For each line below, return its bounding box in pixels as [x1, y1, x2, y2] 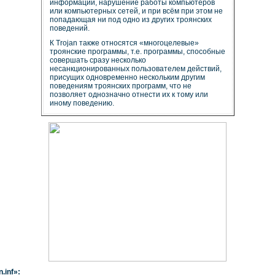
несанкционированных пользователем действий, [49, 64, 222, 73]
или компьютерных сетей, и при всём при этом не [49, 6, 223, 15]
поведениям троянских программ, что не [49, 81, 192, 90]
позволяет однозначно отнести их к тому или [49, 90, 208, 99]
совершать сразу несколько [49, 55, 146, 64]
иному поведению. [49, 98, 114, 107]
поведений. [49, 23, 90, 33]
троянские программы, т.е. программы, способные [49, 47, 225, 56]
